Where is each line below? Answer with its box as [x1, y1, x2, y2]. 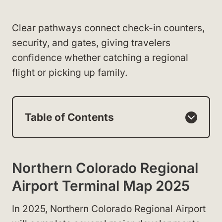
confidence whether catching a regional [12, 52, 188, 63]
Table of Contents [25, 111, 114, 123]
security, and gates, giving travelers [12, 37, 170, 49]
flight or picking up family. [12, 67, 127, 78]
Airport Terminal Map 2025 [12, 177, 190, 194]
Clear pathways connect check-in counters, [12, 22, 205, 34]
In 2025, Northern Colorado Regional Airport [12, 203, 206, 215]
